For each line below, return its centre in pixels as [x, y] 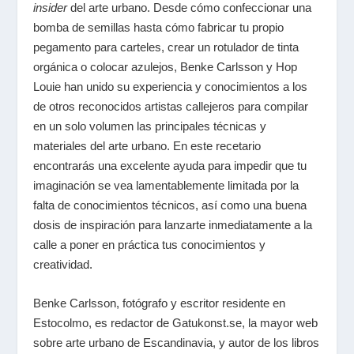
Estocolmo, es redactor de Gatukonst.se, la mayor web [176, 323]
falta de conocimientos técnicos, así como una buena [170, 205]
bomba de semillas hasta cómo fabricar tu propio [159, 27]
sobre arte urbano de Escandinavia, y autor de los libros [177, 343]
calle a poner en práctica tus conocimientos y [150, 245]
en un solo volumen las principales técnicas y [150, 126]
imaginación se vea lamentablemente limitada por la [166, 185]
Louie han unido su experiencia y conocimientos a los [171, 87]
